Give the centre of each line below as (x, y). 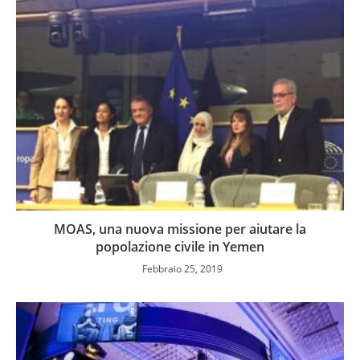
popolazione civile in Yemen (180, 246)
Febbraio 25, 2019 (182, 268)
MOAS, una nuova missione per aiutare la (180, 229)
